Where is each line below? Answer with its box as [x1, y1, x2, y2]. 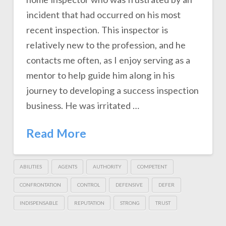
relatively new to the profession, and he [26, 39, 186, 50]
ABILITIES [20, 163, 42, 170]
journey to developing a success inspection [26, 84, 199, 96]
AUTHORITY [92, 163, 122, 170]
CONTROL [77, 182, 100, 188]
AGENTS [58, 163, 77, 170]
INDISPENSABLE [20, 199, 59, 206]
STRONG [120, 199, 140, 206]
